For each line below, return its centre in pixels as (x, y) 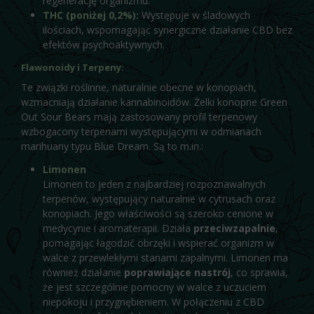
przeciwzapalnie (234, 228)
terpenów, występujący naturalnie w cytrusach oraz (159, 199)
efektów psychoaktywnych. (103, 44)
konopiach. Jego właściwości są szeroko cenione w (158, 213)
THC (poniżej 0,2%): (90, 15)
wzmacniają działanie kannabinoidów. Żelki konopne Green (154, 102)
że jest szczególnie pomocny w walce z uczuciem (154, 287)
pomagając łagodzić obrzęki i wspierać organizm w (158, 243)
